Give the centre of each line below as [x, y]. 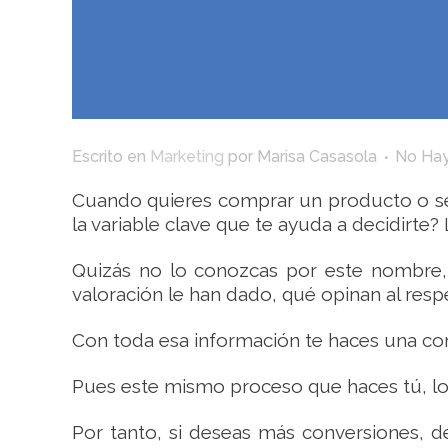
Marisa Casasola [317, 156]
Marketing [187, 156]
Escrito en [111, 156]
